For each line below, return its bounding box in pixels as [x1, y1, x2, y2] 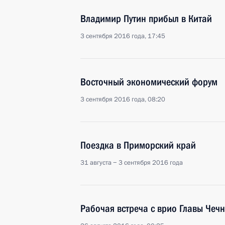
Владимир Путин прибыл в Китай [80, 13, 212, 25]
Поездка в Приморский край [80, 139, 196, 151]
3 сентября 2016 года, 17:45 [80, 32, 165, 41]
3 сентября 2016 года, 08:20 [80, 95, 165, 104]
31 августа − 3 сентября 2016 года [80, 158, 183, 167]
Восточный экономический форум [80, 76, 217, 88]
